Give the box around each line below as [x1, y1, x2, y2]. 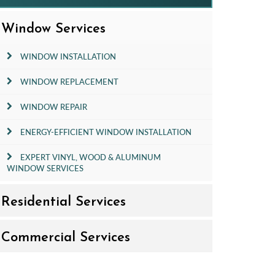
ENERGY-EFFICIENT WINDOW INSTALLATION [20, 127, 192, 137]
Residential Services [1, 195, 126, 209]
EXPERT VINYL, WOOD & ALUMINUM [20, 152, 161, 162]
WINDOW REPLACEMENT [20, 77, 118, 87]
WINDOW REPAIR [20, 102, 87, 112]
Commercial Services [1, 231, 130, 245]
